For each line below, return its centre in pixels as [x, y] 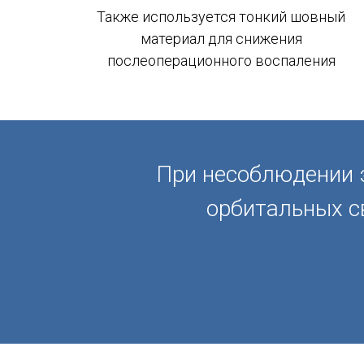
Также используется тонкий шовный [221, 17]
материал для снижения [221, 39]
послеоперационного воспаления [221, 61]
